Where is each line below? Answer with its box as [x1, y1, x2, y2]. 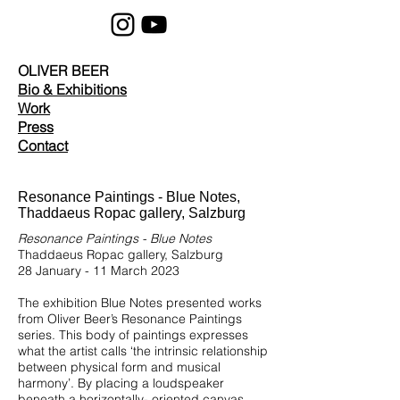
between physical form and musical [18, 359, 221, 375]
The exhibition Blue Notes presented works [18, 295, 262, 311]
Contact [18, 137, 68, 154]
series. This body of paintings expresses [18, 327, 248, 343]
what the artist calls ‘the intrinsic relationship [18, 343, 268, 359]
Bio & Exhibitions [18, 80, 127, 98]
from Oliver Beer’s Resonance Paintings [18, 311, 242, 327]
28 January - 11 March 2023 [18, 262, 179, 279]
